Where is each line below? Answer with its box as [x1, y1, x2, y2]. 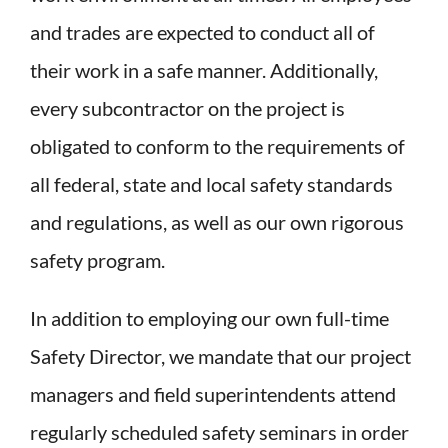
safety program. [30, 248, 165, 273]
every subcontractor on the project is [30, 96, 345, 121]
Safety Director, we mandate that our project [30, 344, 411, 369]
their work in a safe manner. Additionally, [30, 58, 378, 83]
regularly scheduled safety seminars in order [30, 420, 409, 445]
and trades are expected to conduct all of [30, 20, 375, 45]
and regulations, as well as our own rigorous [30, 210, 404, 235]
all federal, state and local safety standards [30, 172, 393, 197]
